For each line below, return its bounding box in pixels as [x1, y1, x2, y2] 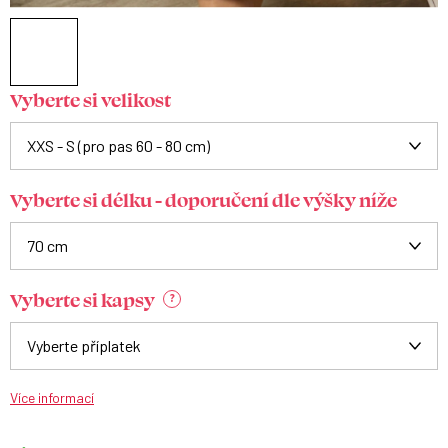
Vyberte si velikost [10, 87, 171, 111]
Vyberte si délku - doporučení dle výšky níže [10, 187, 397, 211]
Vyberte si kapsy [10, 287, 155, 311]
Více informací [10, 389, 94, 406]
